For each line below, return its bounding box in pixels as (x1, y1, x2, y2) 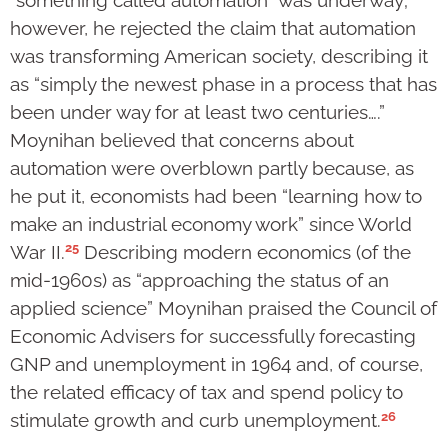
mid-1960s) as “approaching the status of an (10, 269, 389, 292)
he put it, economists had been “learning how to (10, 184, 422, 207)
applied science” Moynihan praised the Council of (10, 297, 437, 320)
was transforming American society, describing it (10, 44, 428, 67)
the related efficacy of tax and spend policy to (10, 381, 403, 404)
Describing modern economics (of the (79, 241, 411, 264)
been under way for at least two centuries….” (10, 100, 385, 123)
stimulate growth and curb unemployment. (10, 409, 381, 432)
